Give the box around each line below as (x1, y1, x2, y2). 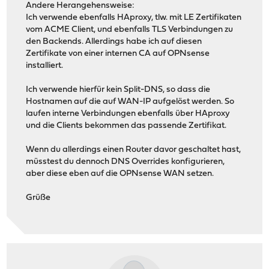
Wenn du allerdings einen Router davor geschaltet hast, (26, 145, 241, 154)
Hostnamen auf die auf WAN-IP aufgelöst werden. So (26, 97, 235, 106)
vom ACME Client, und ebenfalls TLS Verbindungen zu (26, 25, 234, 34)
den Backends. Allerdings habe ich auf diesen (26, 37, 202, 46)
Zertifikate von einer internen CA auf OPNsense (26, 49, 210, 58)
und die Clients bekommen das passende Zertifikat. (26, 121, 227, 130)
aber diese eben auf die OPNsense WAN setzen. (26, 169, 214, 178)
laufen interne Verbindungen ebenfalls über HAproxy (26, 109, 231, 118)
